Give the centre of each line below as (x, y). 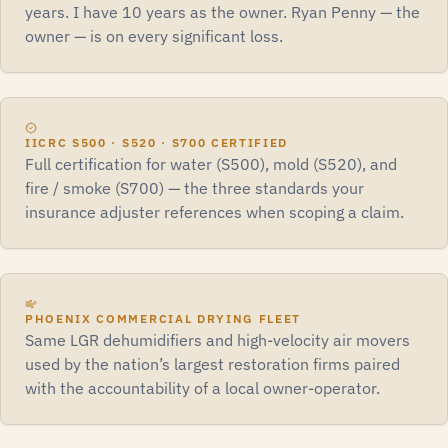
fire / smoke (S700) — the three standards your (194, 188)
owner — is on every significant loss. (154, 36)
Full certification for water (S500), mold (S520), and (211, 164)
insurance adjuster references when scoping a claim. (214, 212)
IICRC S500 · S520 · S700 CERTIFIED (157, 143)
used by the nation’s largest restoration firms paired (212, 364)
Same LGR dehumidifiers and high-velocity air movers (217, 340)
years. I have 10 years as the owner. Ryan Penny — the (222, 12)
